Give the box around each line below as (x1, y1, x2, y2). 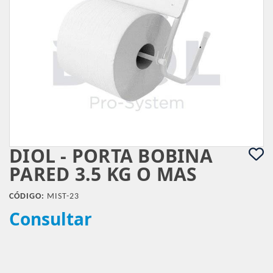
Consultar (9, 207, 92, 230)
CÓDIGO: (9, 192, 44, 201)
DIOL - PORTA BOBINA (9, 143, 213, 168)
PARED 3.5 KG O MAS (9, 161, 197, 186)
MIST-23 (44, 192, 79, 201)
